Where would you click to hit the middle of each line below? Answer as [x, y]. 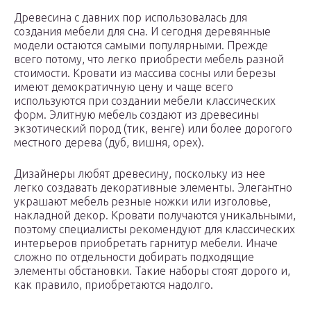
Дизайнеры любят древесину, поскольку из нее [140, 174]
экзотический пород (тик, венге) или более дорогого [153, 129]
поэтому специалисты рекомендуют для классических [154, 229]
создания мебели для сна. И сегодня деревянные [142, 32]
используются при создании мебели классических [145, 101]
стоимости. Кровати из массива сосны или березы [145, 73]
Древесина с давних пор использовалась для [131, 18]
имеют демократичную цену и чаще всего [124, 87]
